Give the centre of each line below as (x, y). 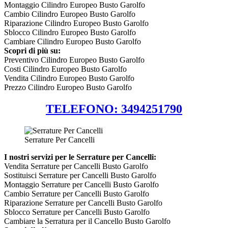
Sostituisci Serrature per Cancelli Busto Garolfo (80, 175)
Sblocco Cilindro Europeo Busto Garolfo (70, 32)
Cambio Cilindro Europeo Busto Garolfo (70, 14)
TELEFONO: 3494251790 (114, 109)
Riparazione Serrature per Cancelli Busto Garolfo (83, 203)
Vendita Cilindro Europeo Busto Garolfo (69, 78)
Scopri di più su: (32, 50)
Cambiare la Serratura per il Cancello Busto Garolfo (87, 221)
